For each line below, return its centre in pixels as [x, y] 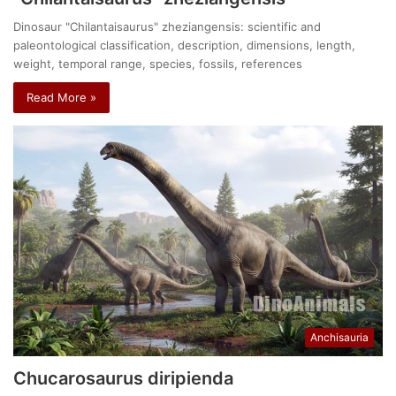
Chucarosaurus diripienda [124, 378]
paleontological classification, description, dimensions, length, [185, 46]
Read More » [62, 98]
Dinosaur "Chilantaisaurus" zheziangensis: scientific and [168, 27]
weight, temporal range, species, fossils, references [158, 64]
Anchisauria [339, 337]
